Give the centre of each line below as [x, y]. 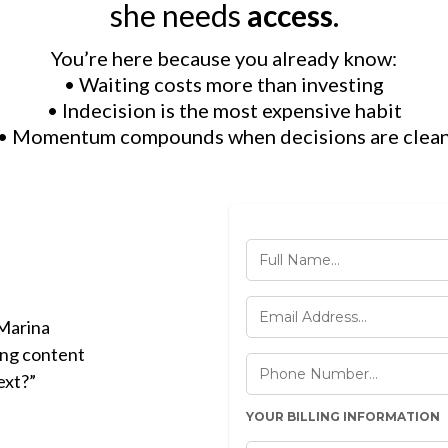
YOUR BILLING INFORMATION [343, 416]
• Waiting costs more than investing [224, 83]
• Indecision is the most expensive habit [224, 109]
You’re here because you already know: [224, 57]
